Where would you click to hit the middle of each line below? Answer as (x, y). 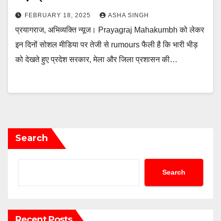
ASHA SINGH (129, 15)
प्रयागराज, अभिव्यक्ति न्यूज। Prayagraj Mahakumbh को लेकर (110, 30)
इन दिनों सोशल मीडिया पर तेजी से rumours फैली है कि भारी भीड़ (107, 44)
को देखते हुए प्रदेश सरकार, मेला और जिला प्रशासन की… (96, 59)
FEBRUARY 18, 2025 (59, 15)
